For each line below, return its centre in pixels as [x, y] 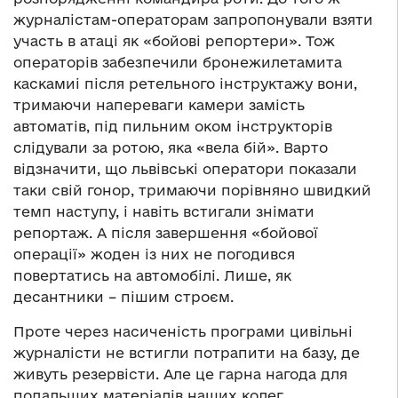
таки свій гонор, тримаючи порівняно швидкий [192, 191]
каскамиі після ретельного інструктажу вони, [185, 84]
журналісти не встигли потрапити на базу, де [187, 353]
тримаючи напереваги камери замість [159, 105]
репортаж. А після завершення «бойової [166, 233]
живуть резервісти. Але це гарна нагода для [180, 374]
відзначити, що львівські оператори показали [185, 169]
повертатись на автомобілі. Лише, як [152, 276]
